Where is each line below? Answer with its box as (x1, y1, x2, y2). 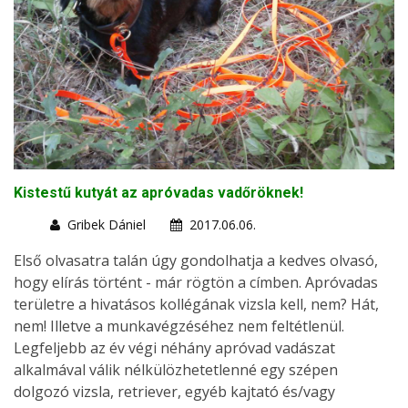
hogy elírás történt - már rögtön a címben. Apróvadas (14, 272, 378, 292)
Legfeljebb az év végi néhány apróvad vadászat (14, 338, 335, 358)
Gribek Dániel (67, 216, 146, 233)
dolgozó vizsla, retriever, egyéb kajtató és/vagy (14, 382, 335, 402)
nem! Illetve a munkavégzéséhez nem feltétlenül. (14, 316, 344, 336)
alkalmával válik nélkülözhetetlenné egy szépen (14, 360, 338, 380)
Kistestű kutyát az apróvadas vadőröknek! (14, 184, 303, 201)
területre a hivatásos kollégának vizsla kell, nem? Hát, (14, 294, 379, 314)
